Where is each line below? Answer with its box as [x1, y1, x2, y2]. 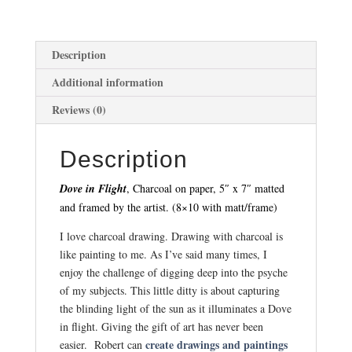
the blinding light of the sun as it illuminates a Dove [59, 300, 291, 316]
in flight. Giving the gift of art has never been [59, 318, 263, 334]
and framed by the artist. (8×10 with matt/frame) [59, 199, 277, 214]
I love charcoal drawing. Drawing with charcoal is [59, 228, 283, 244]
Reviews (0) [51, 101, 106, 118]
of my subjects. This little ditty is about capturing [59, 282, 280, 298]
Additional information [51, 73, 163, 90]
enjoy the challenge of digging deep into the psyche [59, 264, 288, 280]
